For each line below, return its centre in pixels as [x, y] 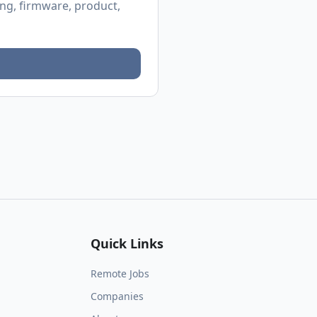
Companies [117, 296]
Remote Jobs [120, 273]
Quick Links [127, 243]
